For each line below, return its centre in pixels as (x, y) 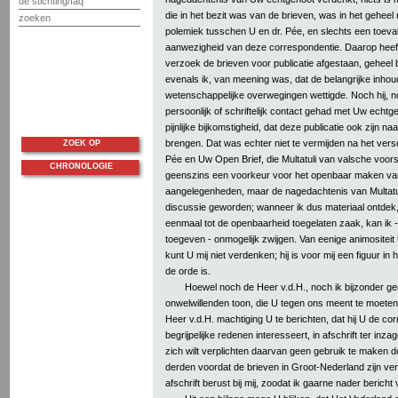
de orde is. (188, 271)
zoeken (35, 18)
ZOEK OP (81, 143)
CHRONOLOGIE (81, 166)
